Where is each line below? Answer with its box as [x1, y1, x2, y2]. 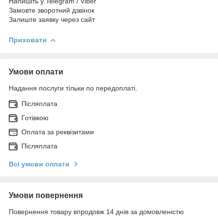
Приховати [9, 36, 47, 44]
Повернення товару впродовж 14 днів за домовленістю [9, 207, 184, 216]
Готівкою [21, 113, 49, 122]
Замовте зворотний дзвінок [9, 6, 94, 14]
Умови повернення [9, 191, 83, 200]
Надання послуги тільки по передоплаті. [9, 84, 137, 92]
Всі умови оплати [9, 160, 70, 168]
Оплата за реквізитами [21, 127, 94, 136]
